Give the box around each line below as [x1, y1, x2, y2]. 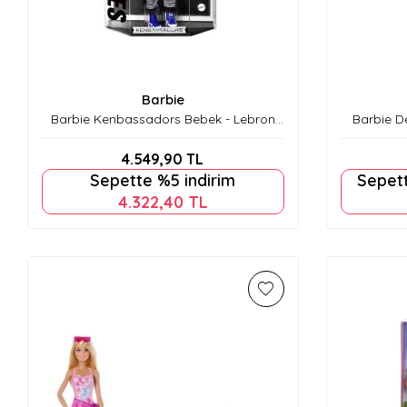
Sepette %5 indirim [90, 170, 236, 192]
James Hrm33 [120, 127, 205, 144]
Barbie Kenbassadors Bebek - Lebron [50, 111, 275, 128]
